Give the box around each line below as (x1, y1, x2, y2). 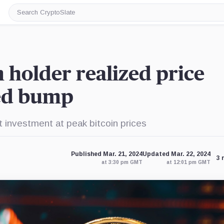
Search (16, 11, 41, 20)
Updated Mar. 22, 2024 (142, 150, 210, 157)
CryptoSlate (16, 19, 59, 28)
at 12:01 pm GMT (166, 159, 210, 165)
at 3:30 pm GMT (101, 159, 142, 165)
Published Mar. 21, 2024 (70, 150, 142, 157)
